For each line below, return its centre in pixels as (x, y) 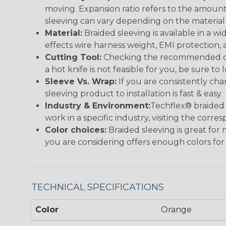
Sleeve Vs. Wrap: (81, 81)
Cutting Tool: (73, 57)
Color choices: (76, 130)
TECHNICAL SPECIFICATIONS (98, 187)
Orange (176, 210)
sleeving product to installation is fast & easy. (134, 94)
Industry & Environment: (98, 106)
